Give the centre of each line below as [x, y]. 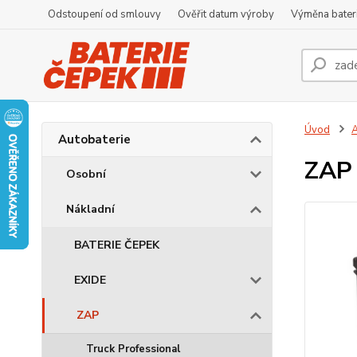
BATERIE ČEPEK [117, 245]
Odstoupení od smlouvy [104, 14]
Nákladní [90, 209]
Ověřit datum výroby [226, 14]
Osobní [86, 174]
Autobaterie [94, 139]
